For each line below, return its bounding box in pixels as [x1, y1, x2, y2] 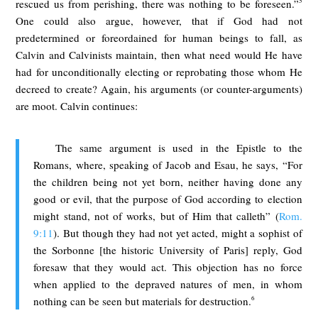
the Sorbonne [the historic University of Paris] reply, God [33, 242, 302, 257]
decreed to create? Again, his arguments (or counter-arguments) [16, 81, 302, 96]
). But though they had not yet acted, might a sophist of [53, 225, 302, 240]
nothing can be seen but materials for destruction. [33, 293, 252, 308]
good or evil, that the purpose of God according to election [33, 191, 302, 206]
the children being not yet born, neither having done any [33, 174, 302, 189]
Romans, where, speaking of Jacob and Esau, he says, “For [33, 157, 302, 172]
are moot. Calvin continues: [16, 98, 138, 113]
